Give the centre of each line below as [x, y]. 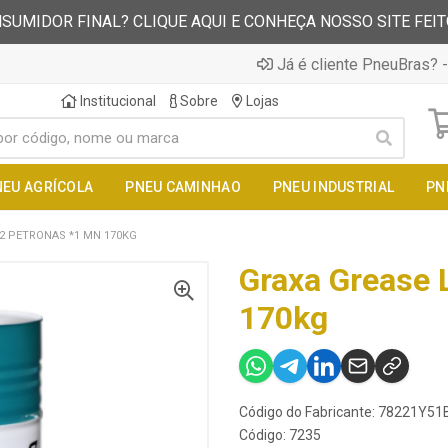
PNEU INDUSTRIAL [333, 187]
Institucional [116, 101]
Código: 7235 [280, 435]
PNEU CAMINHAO [183, 187]
